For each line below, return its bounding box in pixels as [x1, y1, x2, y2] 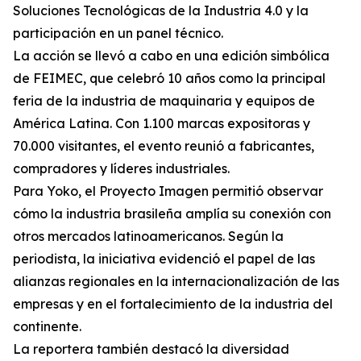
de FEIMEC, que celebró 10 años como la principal [13, 70, 326, 87]
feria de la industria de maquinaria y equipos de [13, 93, 315, 110]
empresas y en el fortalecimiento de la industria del [13, 296, 333, 313]
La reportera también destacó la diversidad [13, 341, 289, 358]
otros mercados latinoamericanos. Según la [13, 228, 284, 245]
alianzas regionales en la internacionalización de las [13, 273, 339, 290]
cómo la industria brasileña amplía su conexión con [13, 205, 331, 222]
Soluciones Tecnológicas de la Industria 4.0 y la [13, 2, 309, 19]
